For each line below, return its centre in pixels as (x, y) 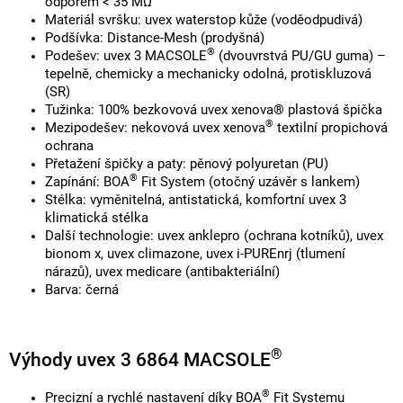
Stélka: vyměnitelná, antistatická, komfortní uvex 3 (196, 200)
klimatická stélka (97, 218)
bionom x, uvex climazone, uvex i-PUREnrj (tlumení (195, 254)
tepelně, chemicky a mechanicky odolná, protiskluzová (208, 74)
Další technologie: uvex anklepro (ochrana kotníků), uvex (214, 236)
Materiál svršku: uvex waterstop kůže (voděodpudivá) (204, 20)
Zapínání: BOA (87, 182)
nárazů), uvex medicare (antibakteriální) (162, 272)
